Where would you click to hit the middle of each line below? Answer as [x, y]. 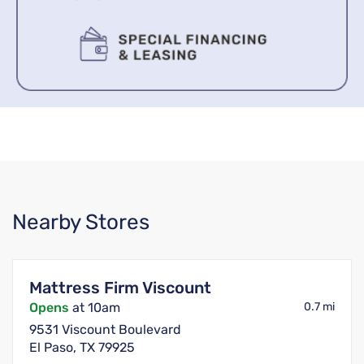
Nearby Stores [81, 223]
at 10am [95, 308]
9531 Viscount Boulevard [105, 330]
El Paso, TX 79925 [82, 348]
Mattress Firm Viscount [120, 288]
